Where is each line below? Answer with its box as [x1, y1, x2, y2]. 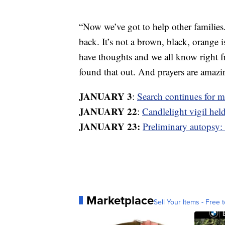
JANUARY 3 [79, 89, 132, 103]
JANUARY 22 [79, 104, 137, 118]
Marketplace [86, 191, 154, 209]
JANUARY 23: [79, 119, 143, 133]
